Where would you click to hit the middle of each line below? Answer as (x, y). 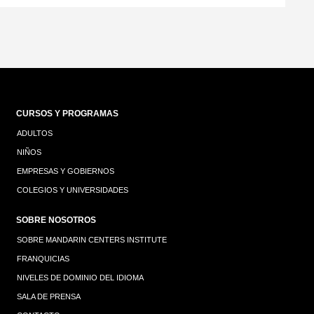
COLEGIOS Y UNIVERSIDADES (73, 190)
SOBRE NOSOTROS (56, 220)
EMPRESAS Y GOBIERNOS (66, 171)
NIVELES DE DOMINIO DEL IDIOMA (80, 278)
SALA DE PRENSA (49, 297)
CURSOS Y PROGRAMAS (67, 114)
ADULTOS (35, 134)
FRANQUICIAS (43, 259)
